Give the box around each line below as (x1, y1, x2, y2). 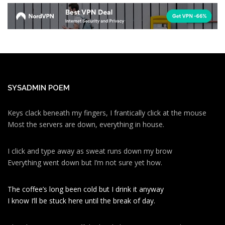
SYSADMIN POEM (8, 83, 70, 92)
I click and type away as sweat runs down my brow (8, 146, 172, 156)
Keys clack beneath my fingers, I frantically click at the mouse (8, 108, 206, 118)
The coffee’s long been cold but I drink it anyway (8, 184, 164, 194)
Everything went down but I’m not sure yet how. (8, 158, 162, 168)
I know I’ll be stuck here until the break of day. (8, 196, 155, 206)
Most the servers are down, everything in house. (8, 120, 164, 130)
